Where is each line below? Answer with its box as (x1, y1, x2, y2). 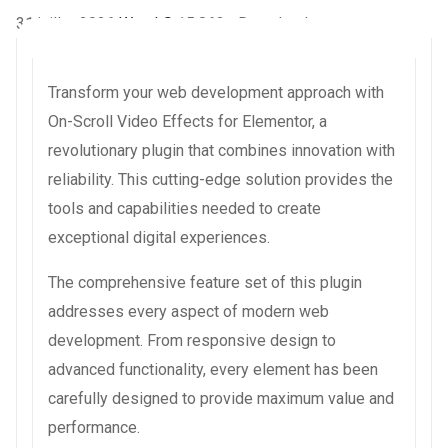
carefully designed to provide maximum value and (48, 388, 394, 408)
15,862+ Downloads (177, 13, 317, 33)
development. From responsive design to (48, 330, 336, 350)
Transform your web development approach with (48, 82, 384, 102)
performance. (48, 417, 140, 437)
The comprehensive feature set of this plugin (48, 272, 362, 292)
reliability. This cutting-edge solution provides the (48, 169, 393, 189)
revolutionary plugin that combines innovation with (48, 140, 395, 160)
